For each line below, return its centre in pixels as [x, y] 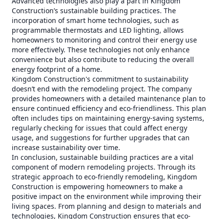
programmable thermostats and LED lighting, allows [98, 30]
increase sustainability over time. [66, 147]
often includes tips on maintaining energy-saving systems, [108, 118]
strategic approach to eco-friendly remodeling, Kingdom [104, 177]
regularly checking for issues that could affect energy [99, 128]
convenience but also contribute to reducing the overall [103, 59]
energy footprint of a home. [57, 69]
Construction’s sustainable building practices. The [94, 11]
